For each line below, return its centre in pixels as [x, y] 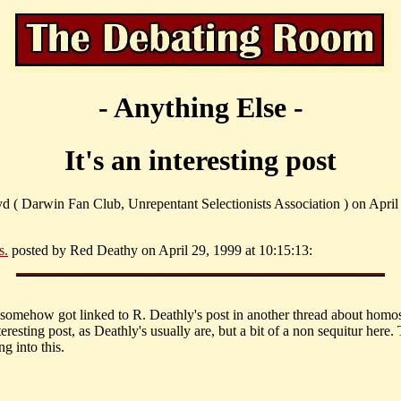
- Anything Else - [200, 108]
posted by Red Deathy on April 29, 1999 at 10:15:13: [160, 251]
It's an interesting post [200, 160]
